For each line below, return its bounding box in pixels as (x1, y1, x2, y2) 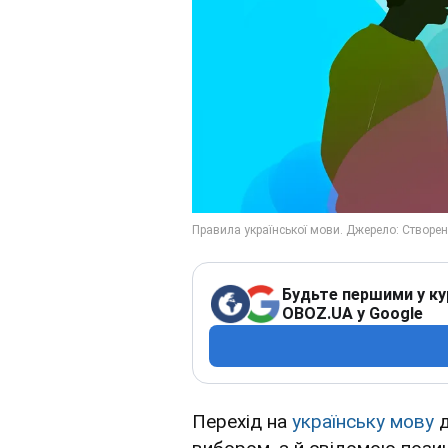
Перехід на (192, 410, 292, 434)
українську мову (292, 410, 434, 434)
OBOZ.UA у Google (282, 304, 423, 324)
